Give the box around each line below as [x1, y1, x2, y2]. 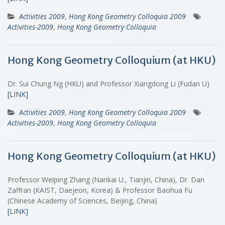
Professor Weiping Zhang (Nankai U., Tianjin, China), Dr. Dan [8, 174, 204, 184]
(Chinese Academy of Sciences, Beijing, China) [8, 195, 161, 205]
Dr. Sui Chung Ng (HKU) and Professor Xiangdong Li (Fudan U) [8, 78, 213, 88]
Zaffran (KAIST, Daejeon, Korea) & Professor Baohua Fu [8, 185, 192, 195]
